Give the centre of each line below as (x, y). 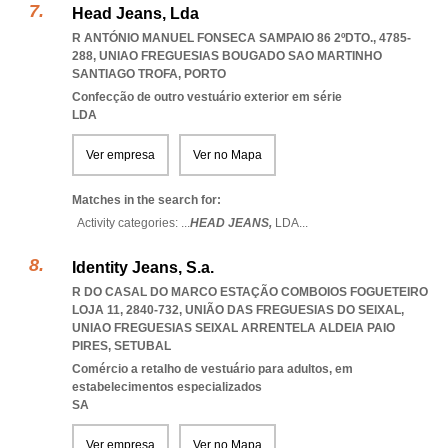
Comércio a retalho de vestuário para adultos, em (212, 369)
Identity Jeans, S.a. (143, 267)
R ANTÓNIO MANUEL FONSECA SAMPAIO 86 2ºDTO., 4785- (241, 38)
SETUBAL (142, 346)
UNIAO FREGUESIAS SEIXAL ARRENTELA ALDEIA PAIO (233, 328)
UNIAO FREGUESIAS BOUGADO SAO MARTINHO (240, 56)
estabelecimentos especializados (167, 387)
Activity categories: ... (133, 223)
